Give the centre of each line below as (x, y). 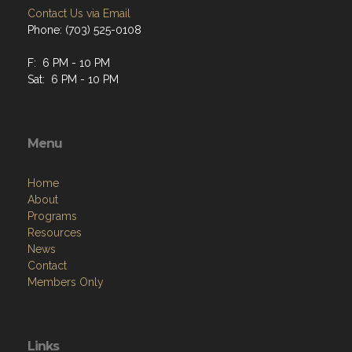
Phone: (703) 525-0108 (84, 30)
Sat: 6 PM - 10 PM (73, 80)
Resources (55, 233)
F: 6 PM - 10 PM (69, 63)
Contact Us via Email (79, 14)
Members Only (66, 282)
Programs (52, 216)
